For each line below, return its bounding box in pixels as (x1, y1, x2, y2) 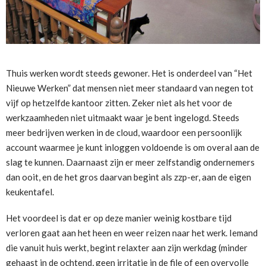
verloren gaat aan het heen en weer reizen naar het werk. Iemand (6, 227, 258, 238)
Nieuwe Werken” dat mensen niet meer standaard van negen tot (6, 83, 254, 93)
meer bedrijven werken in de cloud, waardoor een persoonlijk (6, 127, 242, 138)
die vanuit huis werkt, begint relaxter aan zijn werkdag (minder (6, 242, 248, 253)
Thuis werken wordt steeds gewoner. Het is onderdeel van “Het (6, 68, 252, 78)
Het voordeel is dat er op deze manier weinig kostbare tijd (6, 212, 232, 223)
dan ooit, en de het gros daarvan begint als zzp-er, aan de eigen (6, 172, 251, 182)
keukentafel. (6, 186, 54, 197)
